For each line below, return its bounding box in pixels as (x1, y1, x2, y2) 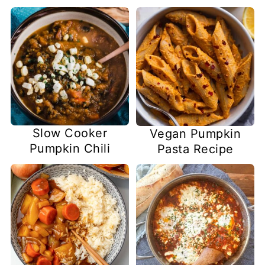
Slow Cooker (32, 126, 108, 141)
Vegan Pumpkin (149, 126, 241, 141)
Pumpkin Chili (29, 141, 111, 156)
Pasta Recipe (157, 141, 234, 156)
